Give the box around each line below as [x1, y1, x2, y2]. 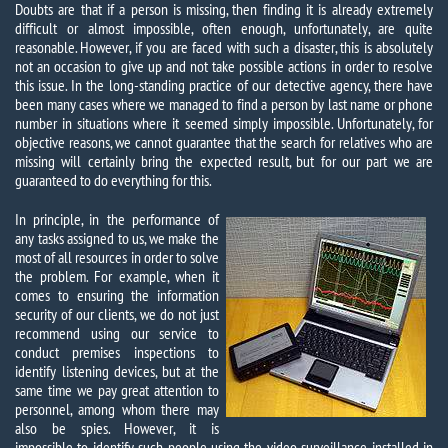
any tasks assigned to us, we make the [15, 228, 219, 248]
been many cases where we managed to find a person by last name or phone [15, 94, 433, 114]
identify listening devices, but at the [15, 361, 219, 381]
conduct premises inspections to [15, 342, 219, 362]
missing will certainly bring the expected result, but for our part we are [15, 151, 433, 171]
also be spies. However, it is [15, 418, 219, 438]
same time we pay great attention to [15, 380, 219, 400]
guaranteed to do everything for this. [15, 170, 212, 190]
